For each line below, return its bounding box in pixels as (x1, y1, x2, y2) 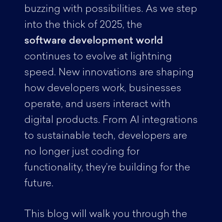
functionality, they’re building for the (24, 163, 190, 173)
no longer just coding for (24, 147, 139, 157)
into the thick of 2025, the (24, 20, 142, 30)
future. (24, 179, 56, 189)
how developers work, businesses (24, 84, 181, 94)
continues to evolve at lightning (24, 52, 172, 62)
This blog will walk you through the (24, 210, 187, 220)
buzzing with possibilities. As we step (24, 4, 197, 14)
